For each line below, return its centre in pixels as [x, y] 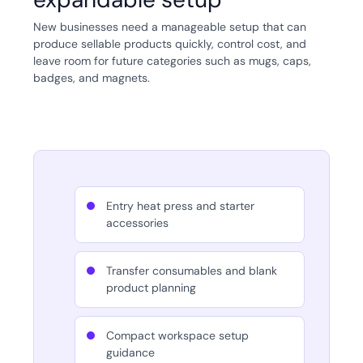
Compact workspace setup [177, 336]
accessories [137, 223]
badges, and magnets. [91, 78]
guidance [130, 353]
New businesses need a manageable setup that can [169, 27]
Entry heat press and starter [180, 206]
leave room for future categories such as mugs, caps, [172, 61]
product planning [151, 288]
